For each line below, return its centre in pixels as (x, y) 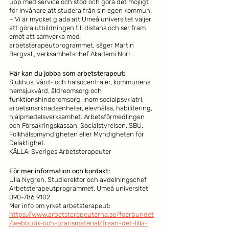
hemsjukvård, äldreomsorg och (56, 91)
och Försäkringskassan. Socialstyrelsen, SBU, (77, 125)
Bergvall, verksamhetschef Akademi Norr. (71, 54)
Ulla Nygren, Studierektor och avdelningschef (79, 180)
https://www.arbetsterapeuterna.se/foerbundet (82, 214)
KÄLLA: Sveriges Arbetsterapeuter (60, 152)
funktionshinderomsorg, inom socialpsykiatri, (77, 99)
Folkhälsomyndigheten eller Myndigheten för (77, 134)
